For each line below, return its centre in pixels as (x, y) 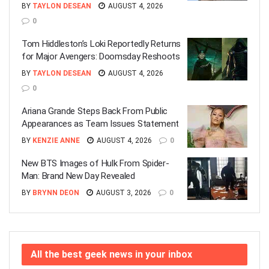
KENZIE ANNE (56, 140)
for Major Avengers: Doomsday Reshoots (101, 56)
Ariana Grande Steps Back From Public (95, 111)
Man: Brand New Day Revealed (78, 176)
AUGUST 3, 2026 (123, 192)
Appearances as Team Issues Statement (101, 123)
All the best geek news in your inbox (111, 254)
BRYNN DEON (56, 192)
